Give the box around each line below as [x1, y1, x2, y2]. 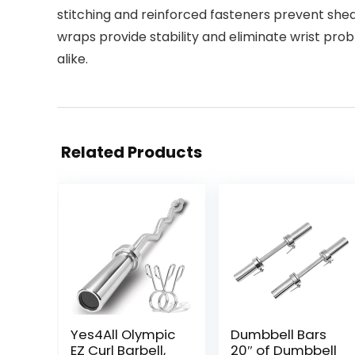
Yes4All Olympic [70, 325, 175, 344]
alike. [57, 50, 88, 68]
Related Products [61, 141, 202, 163]
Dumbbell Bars [230, 325, 326, 344]
